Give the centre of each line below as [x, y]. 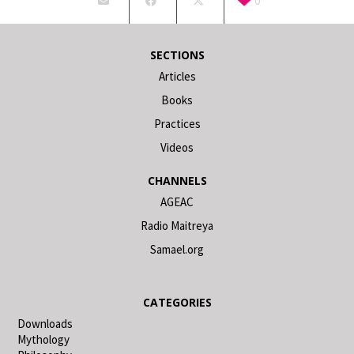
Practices [177, 123]
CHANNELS [177, 180]
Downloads [45, 323]
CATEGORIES [177, 302]
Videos [177, 147]
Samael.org [177, 249]
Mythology [44, 339]
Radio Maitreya [177, 225]
